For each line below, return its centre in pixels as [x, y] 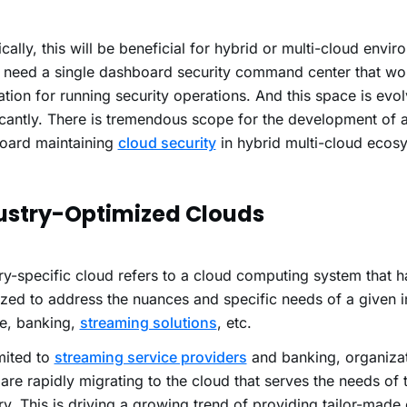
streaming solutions [148, 323]
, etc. [236, 323]
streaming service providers [150, 357]
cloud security [167, 143]
